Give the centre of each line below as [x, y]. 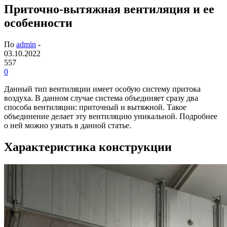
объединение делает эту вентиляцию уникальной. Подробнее [111, 116]
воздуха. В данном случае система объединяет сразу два [101, 98]
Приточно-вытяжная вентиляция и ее [109, 9]
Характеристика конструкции [88, 147]
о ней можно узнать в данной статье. [68, 125]
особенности [38, 23]
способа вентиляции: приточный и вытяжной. [85, 107]
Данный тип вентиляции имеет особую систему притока [102, 89]
